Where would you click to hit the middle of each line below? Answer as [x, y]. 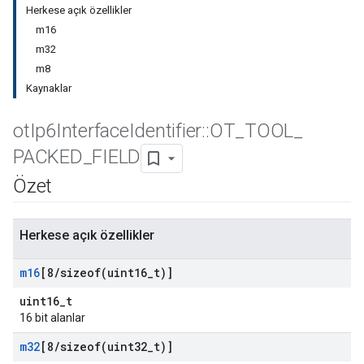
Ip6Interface [79, 131]
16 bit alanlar [52, 318]
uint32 [127, 347]
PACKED [48, 157]
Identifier [165, 131]
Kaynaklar [49, 88]
